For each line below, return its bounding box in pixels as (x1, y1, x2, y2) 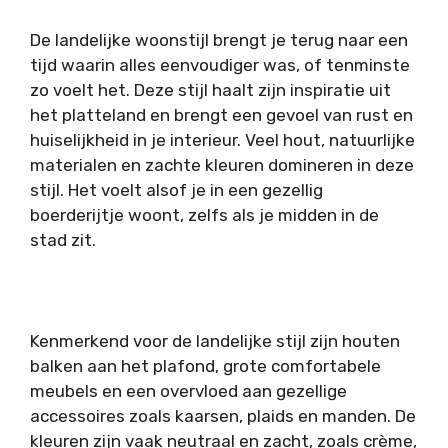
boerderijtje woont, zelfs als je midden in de (30, 205, 379, 226)
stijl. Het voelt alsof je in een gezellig (30, 180, 323, 201)
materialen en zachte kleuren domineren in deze (30, 155, 414, 176)
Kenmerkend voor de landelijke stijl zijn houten (30, 331, 400, 352)
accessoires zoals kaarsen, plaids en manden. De (30, 406, 416, 427)
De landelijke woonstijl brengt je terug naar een (30, 30, 408, 51)
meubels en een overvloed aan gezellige (30, 381, 347, 402)
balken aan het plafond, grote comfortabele (30, 356, 381, 377)
